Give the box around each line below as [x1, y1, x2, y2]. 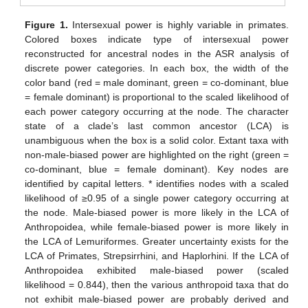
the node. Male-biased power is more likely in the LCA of [25, 207, 289, 219]
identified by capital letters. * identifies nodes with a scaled [25, 178, 289, 190]
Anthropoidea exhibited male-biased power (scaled [25, 265, 289, 276]
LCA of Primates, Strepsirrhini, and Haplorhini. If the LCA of [25, 250, 289, 262]
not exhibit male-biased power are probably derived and [25, 294, 289, 305]
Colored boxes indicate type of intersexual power [25, 34, 289, 45]
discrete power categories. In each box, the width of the [25, 63, 289, 74]
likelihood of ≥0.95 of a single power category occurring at [25, 192, 289, 204]
